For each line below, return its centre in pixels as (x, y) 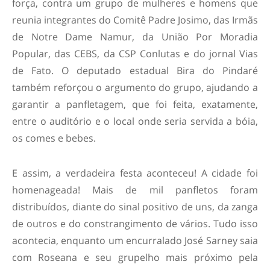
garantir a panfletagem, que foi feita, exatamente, (135, 105)
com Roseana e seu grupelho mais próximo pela (135, 258)
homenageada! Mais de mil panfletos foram (135, 190)
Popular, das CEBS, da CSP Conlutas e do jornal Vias (135, 54)
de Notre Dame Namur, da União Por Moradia (135, 37)
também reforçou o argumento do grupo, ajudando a (135, 88)
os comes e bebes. (54, 138)
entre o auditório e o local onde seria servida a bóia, (135, 121)
